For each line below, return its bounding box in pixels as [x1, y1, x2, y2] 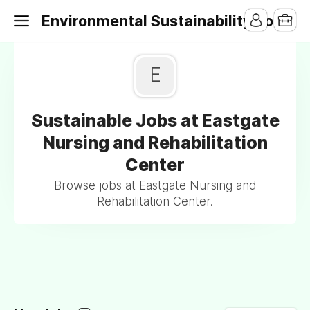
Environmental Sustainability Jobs [42, 12, 291, 30]
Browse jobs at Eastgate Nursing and [53, 179, 257, 192]
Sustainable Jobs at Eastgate [30, 110, 280, 131]
